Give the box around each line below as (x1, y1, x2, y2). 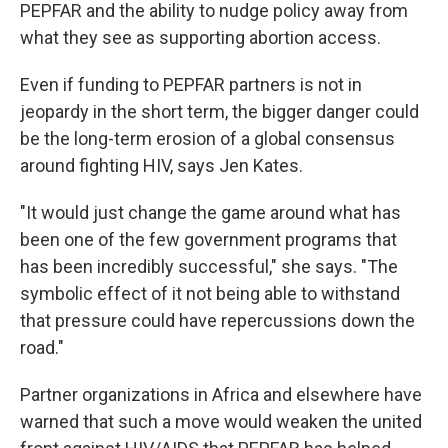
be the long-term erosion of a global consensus (20, 127, 395, 149)
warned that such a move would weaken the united (20, 410, 422, 432)
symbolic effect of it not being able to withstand (20, 282, 400, 304)
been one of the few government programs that (20, 228, 397, 250)
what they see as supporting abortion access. (20, 26, 381, 48)
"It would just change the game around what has (20, 201, 401, 223)
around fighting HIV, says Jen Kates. (20, 154, 303, 176)
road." (20, 336, 64, 358)
